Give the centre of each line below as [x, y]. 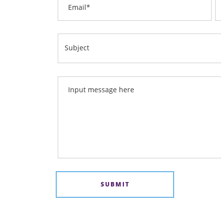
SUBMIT [115, 184]
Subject [77, 48]
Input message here [101, 89]
